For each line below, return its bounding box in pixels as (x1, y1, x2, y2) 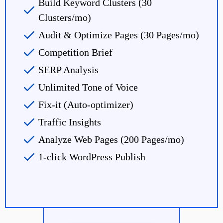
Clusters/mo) (38, 11, 91, 23)
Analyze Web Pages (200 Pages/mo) (38, 133, 184, 145)
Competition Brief (38, 46, 112, 58)
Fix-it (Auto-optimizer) (38, 99, 133, 110)
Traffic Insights (38, 116, 101, 127)
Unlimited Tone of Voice (38, 81, 138, 93)
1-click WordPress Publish (38, 151, 145, 162)
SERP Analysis (38, 64, 99, 75)
